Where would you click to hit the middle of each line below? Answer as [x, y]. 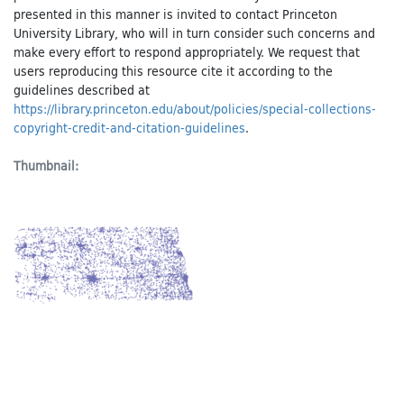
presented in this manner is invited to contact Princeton [175, 14]
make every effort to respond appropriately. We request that [187, 52]
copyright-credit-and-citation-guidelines [129, 128]
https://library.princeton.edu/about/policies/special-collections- [195, 109]
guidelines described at [82, 90]
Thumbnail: [46, 165]
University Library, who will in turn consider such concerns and [194, 33]
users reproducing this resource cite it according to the [173, 71]
